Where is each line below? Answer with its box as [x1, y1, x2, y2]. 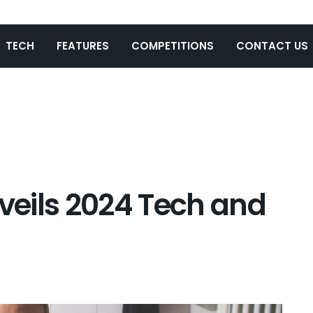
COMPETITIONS [131, 38, 214, 53]
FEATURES [57, 38, 109, 53]
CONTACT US [236, 38, 308, 53]
